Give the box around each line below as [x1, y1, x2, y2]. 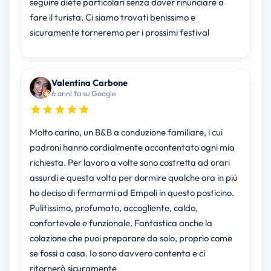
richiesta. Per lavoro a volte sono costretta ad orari [29, 157, 230, 169]
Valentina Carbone [51, 77, 128, 89]
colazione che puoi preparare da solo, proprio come [29, 232, 232, 244]
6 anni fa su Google [51, 88, 116, 99]
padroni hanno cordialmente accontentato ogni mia [29, 142, 235, 154]
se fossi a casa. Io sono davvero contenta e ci [29, 247, 205, 260]
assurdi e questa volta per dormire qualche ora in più [29, 172, 238, 184]
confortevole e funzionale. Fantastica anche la [29, 217, 212, 229]
